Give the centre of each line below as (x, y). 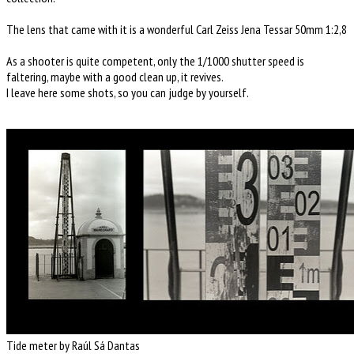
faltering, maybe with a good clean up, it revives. (115, 76)
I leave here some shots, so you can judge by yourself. (128, 92)
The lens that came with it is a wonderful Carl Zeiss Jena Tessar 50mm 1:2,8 (177, 29)
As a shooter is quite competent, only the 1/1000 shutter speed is (155, 60)
